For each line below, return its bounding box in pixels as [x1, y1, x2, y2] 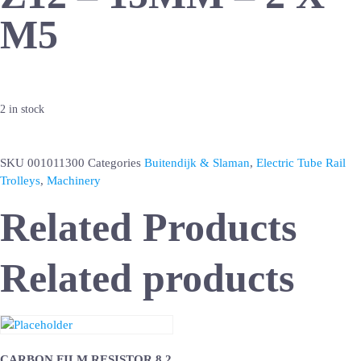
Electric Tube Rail [256, 156, 346, 169]
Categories [88, 156, 141, 169]
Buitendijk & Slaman [144, 156, 250, 169]
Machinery [47, 173, 101, 187]
